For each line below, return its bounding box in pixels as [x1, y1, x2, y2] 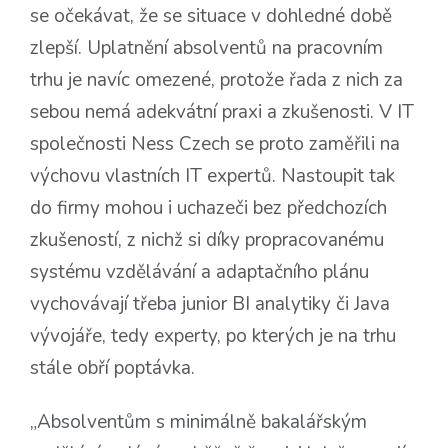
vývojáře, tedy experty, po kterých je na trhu [30, 323, 396, 350]
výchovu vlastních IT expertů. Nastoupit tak [30, 163, 395, 190]
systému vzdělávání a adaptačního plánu [30, 259, 369, 286]
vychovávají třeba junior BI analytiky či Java [30, 291, 390, 318]
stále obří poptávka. [30, 355, 195, 382]
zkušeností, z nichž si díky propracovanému [30, 227, 384, 254]
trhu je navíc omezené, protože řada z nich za [30, 67, 403, 94]
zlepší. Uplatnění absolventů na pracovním [30, 35, 383, 62]
